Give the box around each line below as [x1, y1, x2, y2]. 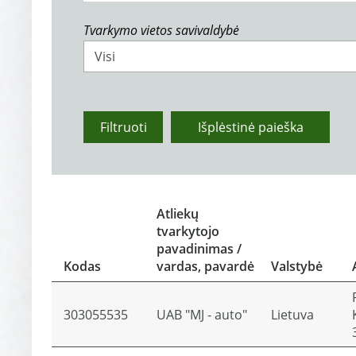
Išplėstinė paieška [197, 118, 304, 136]
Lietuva [271, 306, 314, 323]
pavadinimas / [157, 240, 242, 257]
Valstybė [271, 257, 323, 275]
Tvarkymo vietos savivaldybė [83, 21, 239, 39]
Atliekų [157, 205, 199, 222]
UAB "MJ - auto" [157, 306, 247, 323]
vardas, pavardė [157, 257, 254, 275]
